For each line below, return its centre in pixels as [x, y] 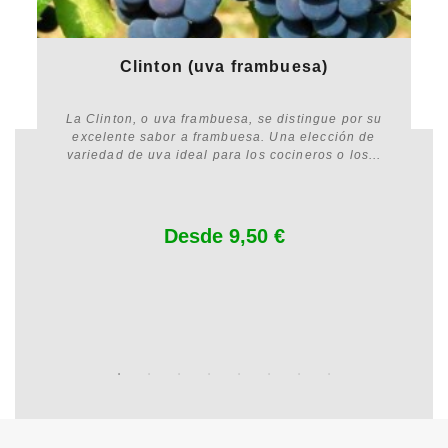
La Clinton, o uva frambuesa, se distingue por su [224, 118]
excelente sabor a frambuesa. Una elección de [224, 136]
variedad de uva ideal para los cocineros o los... [224, 154]
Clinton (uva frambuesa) [224, 66]
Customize [224, 168]
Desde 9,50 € [224, 235]
